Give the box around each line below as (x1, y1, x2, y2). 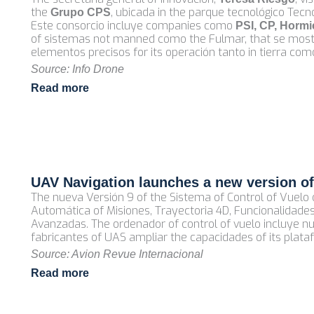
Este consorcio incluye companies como (30, 18, 235, 33)
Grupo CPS (50, 6, 111, 18)
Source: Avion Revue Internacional (30, 248, 203, 260)
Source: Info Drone (30, 63, 124, 75)
